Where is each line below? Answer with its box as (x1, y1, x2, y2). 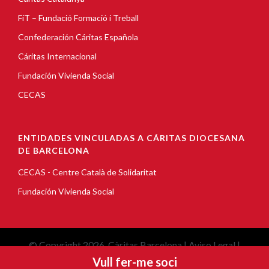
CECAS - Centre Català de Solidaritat (18, 166, 157, 177)
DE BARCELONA (18, 145, 89, 156)
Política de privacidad (133, 254, 223, 266)
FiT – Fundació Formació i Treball (18, 12, 139, 23)
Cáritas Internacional (18, 50, 97, 61)
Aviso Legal (189, 238, 235, 250)
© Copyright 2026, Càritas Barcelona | (29, 238, 189, 250)
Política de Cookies (46, 254, 127, 266)
